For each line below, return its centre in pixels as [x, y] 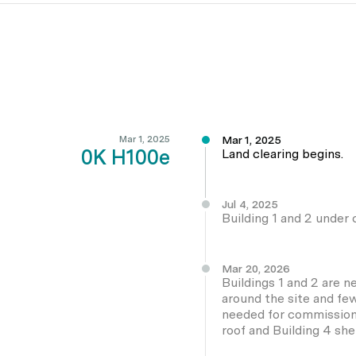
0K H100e [125, 157]
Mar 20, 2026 [255, 269]
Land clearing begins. [282, 154]
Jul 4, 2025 [250, 205]
